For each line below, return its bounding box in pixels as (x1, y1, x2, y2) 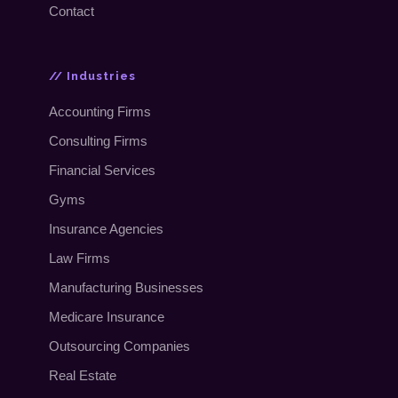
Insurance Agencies (49, 220, 164, 236)
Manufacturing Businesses (49, 279, 204, 295)
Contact (49, 3, 95, 19)
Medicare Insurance (49, 308, 165, 324)
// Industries (49, 68, 137, 83)
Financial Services (49, 162, 156, 178)
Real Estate (49, 367, 117, 383)
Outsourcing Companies (49, 338, 191, 354)
